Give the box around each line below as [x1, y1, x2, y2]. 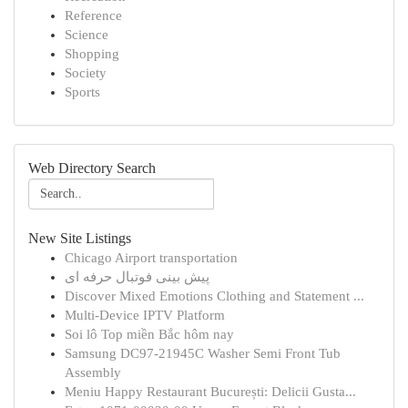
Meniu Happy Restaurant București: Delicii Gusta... [65, 384, 356, 399]
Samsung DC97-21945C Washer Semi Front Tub [65, 346, 341, 361]
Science [65, 27, 108, 42]
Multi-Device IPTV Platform [65, 308, 225, 322]
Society [65, 66, 107, 80]
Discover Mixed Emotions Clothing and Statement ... [65, 289, 364, 303]
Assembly [65, 365, 121, 380]
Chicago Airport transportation [65, 250, 238, 265]
